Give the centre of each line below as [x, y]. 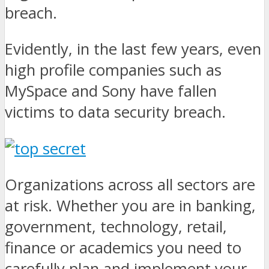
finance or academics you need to [123, 248]
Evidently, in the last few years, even [133, 49]
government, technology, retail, [116, 227]
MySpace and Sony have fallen [111, 91]
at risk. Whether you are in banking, [130, 206]
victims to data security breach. [115, 112]
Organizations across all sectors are [130, 185]
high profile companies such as [113, 70]
